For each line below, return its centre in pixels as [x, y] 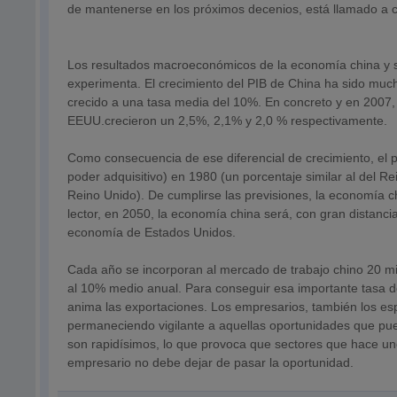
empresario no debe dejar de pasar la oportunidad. [211, 362]
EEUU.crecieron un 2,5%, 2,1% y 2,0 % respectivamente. [228, 121]
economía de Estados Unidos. [152, 232]
